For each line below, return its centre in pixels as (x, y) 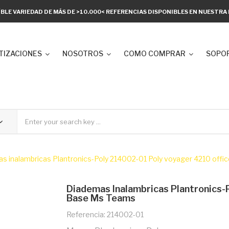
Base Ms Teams (101, 198)
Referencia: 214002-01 (105, 214)
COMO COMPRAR (155, 53)
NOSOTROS (83, 53)
